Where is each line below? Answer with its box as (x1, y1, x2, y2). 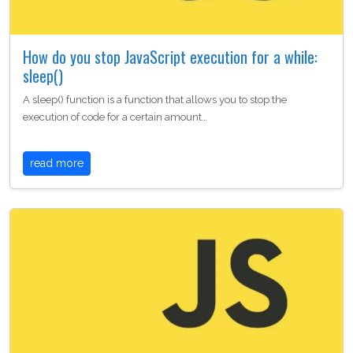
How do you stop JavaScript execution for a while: (23, 44, 318, 69)
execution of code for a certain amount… (23, 110, 207, 123)
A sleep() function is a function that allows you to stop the (23, 93, 287, 106)
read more (30, 156, 84, 169)
